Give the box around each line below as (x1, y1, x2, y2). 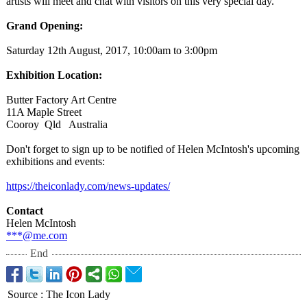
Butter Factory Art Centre (6, 94, 116, 106)
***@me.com (6, 230, 67, 241)
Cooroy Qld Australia (6, 119, 108, 130)
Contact (6, 205, 43, 217)
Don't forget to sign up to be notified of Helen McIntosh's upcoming (6, 143, 299, 155)
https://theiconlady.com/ (6, 180, 108, 192)
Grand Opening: (6, 20, 83, 32)
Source (8, 288, 38, 300)
